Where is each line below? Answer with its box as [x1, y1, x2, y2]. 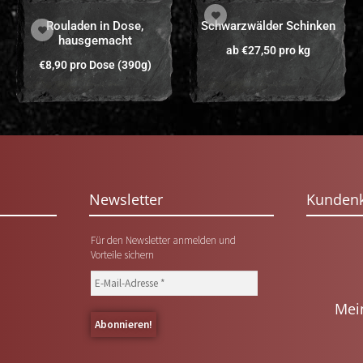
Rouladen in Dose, [46, 19, 143, 34]
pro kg [276, 44, 310, 58]
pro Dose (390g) [69, 58, 152, 72]
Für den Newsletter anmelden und [90, 233, 236, 248]
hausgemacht [58, 33, 132, 49]
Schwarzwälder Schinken [201, 19, 335, 34]
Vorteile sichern [90, 248, 154, 263]
